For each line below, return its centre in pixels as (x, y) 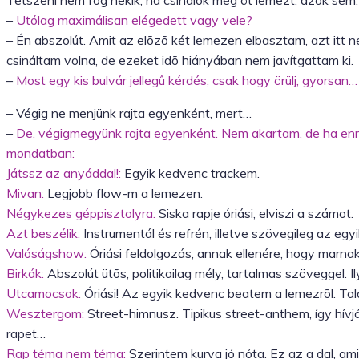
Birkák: (25, 274)
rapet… (26, 334)
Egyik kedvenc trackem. (190, 173)
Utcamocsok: (44, 294)
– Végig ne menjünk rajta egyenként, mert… (129, 113)
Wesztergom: (45, 314)
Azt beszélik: (43, 234)
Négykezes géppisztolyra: (81, 214)
